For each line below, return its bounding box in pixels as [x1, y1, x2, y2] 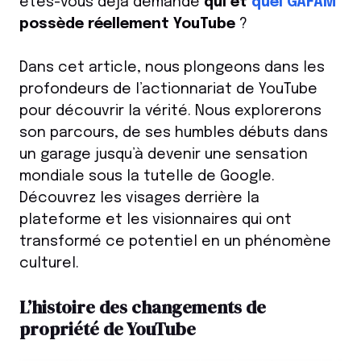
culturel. [19, 256, 79, 272]
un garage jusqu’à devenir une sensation [19, 147, 308, 163]
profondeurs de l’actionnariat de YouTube [19, 82, 317, 98]
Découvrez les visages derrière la [19, 191, 259, 206]
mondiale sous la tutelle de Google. [19, 169, 275, 185]
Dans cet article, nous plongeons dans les [19, 60, 325, 76]
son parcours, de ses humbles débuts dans [19, 126, 328, 141]
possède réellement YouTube [19, 17, 235, 32]
